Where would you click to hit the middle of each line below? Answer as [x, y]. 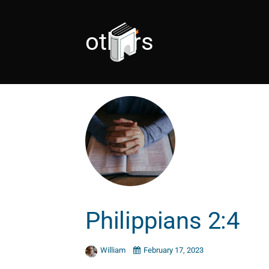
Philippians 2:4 [162, 221]
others [119, 42]
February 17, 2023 [174, 250]
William [114, 250]
